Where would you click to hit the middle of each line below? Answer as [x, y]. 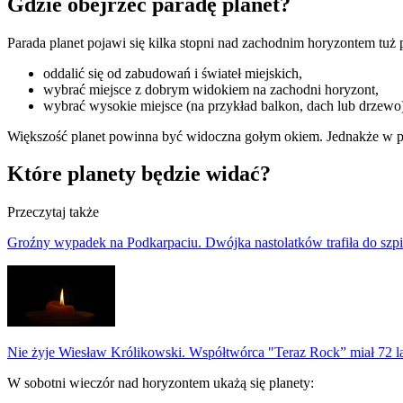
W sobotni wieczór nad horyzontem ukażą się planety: [161, 383]
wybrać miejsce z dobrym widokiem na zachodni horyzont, [211, 89]
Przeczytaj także [53, 212]
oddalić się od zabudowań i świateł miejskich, [173, 73]
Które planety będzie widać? [139, 174]
